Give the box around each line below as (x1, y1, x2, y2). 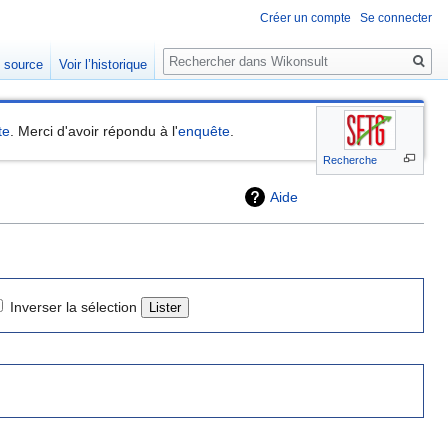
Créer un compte (260, 11, 351, 26)
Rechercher (162, 39, 272, 62)
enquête (178, 123, 231, 140)
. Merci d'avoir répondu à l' (10, 123, 179, 140)
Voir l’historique (59, 57, 148, 73)
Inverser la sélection (10, 298, 137, 315)
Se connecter (360, 11, 432, 26)
